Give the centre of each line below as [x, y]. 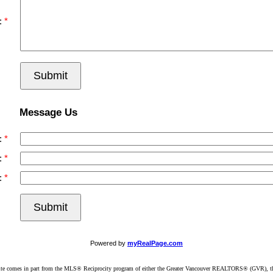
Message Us [49, 112]
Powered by [109, 243]
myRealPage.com [155, 243]
